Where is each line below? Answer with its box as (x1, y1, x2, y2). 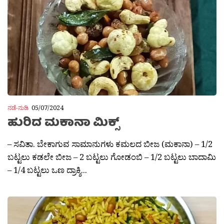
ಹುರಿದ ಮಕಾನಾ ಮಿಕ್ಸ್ (7, 113, 119, 134)
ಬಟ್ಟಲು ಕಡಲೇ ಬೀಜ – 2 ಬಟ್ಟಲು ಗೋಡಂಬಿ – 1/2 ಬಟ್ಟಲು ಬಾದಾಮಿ (7, 150, 216, 162)
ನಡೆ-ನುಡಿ (7, 103, 28, 112)
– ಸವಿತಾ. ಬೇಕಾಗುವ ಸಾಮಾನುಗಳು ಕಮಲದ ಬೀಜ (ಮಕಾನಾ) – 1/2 (7, 137, 212, 149)
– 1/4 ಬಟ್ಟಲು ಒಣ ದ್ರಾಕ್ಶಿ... (7, 163, 87, 175)
